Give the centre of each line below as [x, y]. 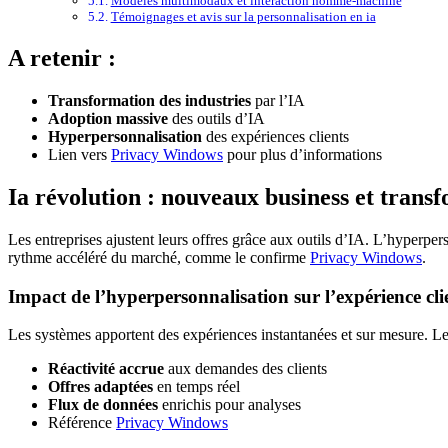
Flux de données [103, 405]
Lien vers [79, 154]
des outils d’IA [216, 118]
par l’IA [278, 100]
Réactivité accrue [106, 369]
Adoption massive [108, 118]
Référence [82, 423]
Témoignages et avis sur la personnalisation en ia [243, 17]
